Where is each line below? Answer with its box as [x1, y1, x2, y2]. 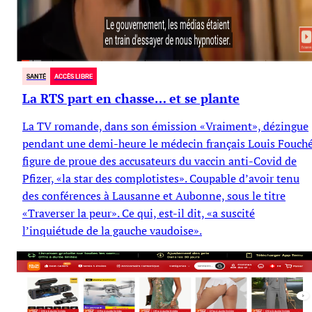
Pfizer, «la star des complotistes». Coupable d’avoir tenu [22, 170, 299, 186]
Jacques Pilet [136, 251, 204, 267]
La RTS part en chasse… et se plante [22, 89, 240, 107]
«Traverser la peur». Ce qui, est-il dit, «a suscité [22, 205, 255, 221]
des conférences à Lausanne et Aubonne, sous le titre [22, 187, 286, 203]
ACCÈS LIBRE [54, 71, 93, 81]
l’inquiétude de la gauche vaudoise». [22, 222, 202, 238]
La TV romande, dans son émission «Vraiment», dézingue [22, 118, 309, 134]
